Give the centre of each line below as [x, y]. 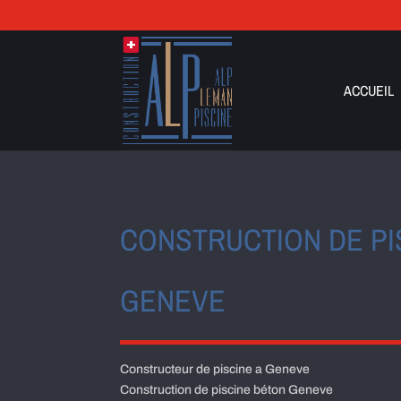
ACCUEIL [368, 90]
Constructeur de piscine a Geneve [215, 370]
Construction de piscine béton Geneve [227, 390]
